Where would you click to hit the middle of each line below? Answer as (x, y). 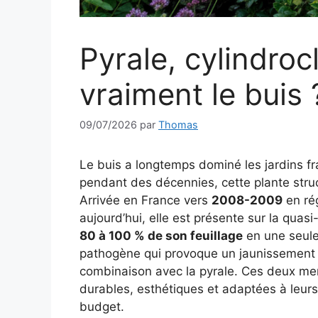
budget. (102, 307)
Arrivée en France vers (146, 201)
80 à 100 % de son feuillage (161, 236)
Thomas (178, 125)
